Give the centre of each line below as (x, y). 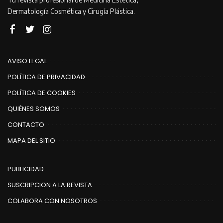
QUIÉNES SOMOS (34, 109)
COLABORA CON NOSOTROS (52, 201)
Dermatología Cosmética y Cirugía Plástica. (71, 11)
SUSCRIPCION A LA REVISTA (50, 185)
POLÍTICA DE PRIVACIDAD (46, 77)
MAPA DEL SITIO (31, 140)
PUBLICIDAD (26, 169)
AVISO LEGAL (27, 61)
